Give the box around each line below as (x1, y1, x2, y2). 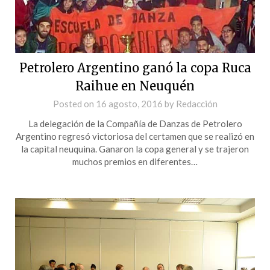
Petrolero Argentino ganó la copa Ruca (19, 60, 251, 75)
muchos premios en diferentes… (72, 155, 198, 167)
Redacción (175, 98, 218, 109)
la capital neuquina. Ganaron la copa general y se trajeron (21, 143, 249, 154)
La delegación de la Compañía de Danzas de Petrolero (28, 118, 242, 129)
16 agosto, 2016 (95, 98, 163, 109)
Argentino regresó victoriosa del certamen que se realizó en (16, 130, 254, 142)
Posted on (52, 98, 96, 109)
